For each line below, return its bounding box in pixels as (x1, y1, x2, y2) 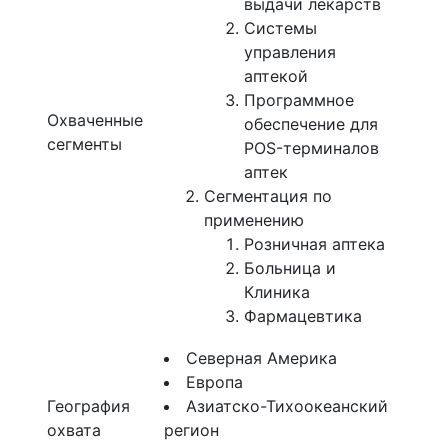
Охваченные (47, 110, 143, 130)
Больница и (244, 258, 336, 278)
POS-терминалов (244, 138, 379, 158)
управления (244, 42, 336, 62)
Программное (244, 90, 354, 110)
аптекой (244, 66, 308, 86)
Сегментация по (204, 186, 332, 206)
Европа (186, 372, 243, 392)
